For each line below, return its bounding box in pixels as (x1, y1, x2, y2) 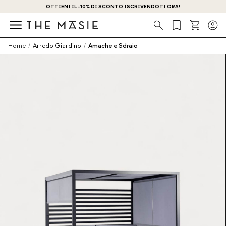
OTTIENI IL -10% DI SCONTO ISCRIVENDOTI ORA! (46, 3, 180, 10)
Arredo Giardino (33, 42, 81, 50)
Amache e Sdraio (88, 42, 138, 50)
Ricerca (157, 25, 193, 39)
